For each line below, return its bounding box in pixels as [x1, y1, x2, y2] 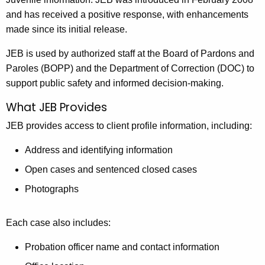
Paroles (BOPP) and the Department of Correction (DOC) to [6, 63, 254, 74]
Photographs [25, 183, 79, 194]
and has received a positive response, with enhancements [6, 9, 248, 20]
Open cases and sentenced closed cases [25, 164, 197, 174]
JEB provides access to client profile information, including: [6, 120, 252, 131]
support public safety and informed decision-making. [6, 78, 224, 89]
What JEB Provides [6, 99, 107, 116]
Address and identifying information [25, 144, 173, 155]
